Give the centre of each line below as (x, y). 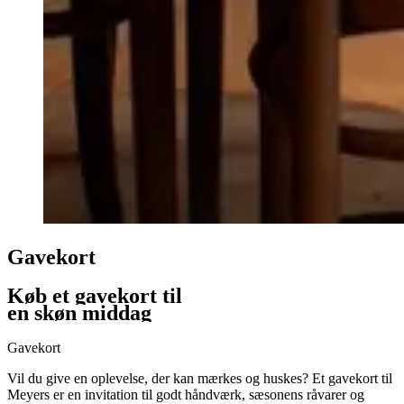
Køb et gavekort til (95, 296)
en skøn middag (79, 313)
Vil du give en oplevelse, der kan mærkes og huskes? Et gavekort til (200, 379)
